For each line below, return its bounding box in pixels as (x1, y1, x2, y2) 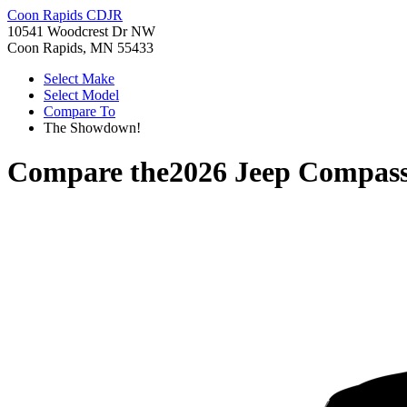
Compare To (44, 104, 115, 119)
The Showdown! (44, 120, 141, 135)
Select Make (44, 71, 114, 86)
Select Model (44, 87, 119, 103)
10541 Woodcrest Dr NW (7, 24, 155, 39)
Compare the (7, 155, 169, 189)
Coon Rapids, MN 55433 (7, 40, 154, 55)
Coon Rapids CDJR (7, 7, 123, 23)
